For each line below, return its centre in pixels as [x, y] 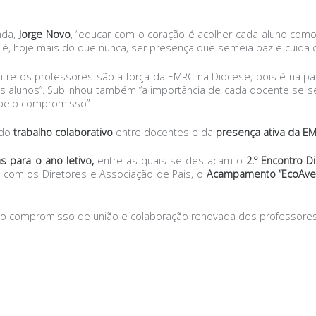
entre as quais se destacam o [170, 161]
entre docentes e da [164, 132]
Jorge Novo [44, 35]
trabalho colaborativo [63, 132]
